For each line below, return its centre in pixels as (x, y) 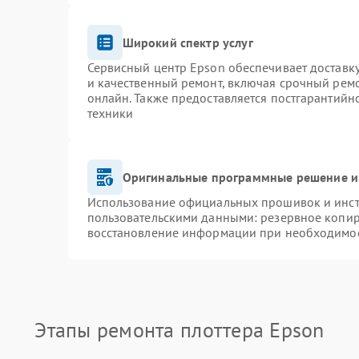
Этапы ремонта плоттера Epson (179, 330)
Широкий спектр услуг (188, 42)
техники (110, 113)
